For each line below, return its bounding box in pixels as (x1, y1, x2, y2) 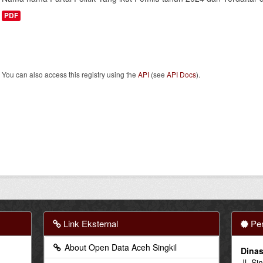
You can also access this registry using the (2, 69, 138, 79)
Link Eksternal (61, 217, 118, 230)
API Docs (167, 69, 196, 79)
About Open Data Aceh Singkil (62, 241, 177, 253)
